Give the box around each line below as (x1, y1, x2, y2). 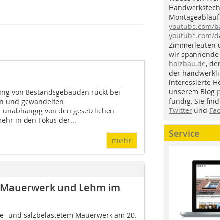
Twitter (169, 105, 192, 115)
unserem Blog (169, 86, 217, 96)
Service (169, 127, 199, 139)
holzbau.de (169, 58, 206, 68)
